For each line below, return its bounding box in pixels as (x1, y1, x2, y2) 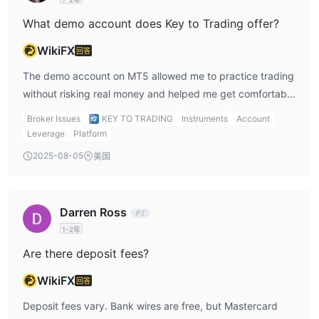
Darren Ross (60, 205, 127, 220)
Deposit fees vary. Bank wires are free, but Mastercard (23, 300, 278, 313)
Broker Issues (27, 113, 80, 125)
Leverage (27, 128, 65, 140)
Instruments (182, 113, 228, 125)
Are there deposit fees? (23, 246, 149, 261)
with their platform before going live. (23, 105, 192, 118)
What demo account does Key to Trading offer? (23, 16, 279, 31)
